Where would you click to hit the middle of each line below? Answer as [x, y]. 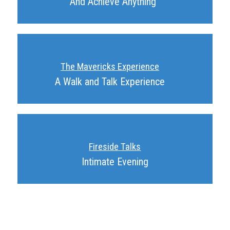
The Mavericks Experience [110, 67]
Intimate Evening [115, 162]
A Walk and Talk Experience [110, 82]
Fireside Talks [115, 147]
